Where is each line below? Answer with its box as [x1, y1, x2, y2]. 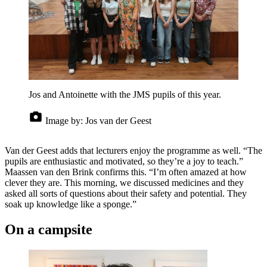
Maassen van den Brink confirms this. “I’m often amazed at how [5, 166, 247, 177]
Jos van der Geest [85, 115, 151, 126]
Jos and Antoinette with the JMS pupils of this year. [29, 89, 221, 100]
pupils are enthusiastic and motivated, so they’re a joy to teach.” [5, 156, 243, 166]
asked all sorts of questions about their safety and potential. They [5, 188, 247, 198]
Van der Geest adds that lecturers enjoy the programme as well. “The [5, 145, 262, 156]
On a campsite [5, 221, 92, 237]
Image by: [45, 115, 83, 126]
